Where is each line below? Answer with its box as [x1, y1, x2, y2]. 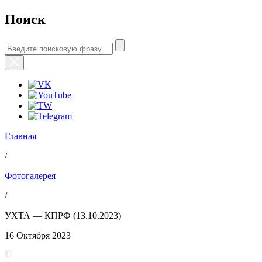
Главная [5, 130, 36, 141]
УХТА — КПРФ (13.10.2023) [5, 210, 121, 220]
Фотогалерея [5, 170, 56, 181]
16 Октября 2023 [5, 230, 71, 240]
